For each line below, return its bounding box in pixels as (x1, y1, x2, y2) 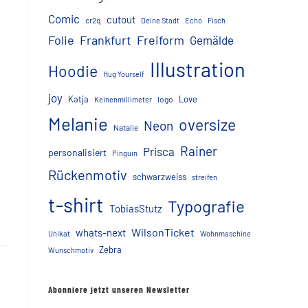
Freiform (137, 32, 184, 47)
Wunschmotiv (48, 245, 93, 254)
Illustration (150, 57, 245, 81)
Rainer (180, 143, 217, 159)
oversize (179, 115, 236, 134)
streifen (192, 173, 217, 181)
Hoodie (48, 61, 98, 80)
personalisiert (48, 146, 107, 158)
